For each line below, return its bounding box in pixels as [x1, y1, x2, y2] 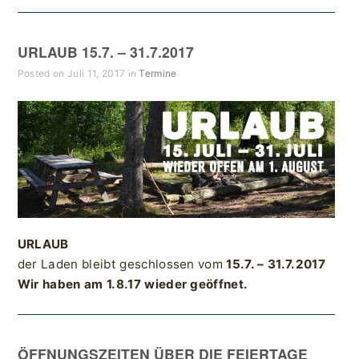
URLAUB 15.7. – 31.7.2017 [17, 42, 194, 62]
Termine [139, 67, 177, 79]
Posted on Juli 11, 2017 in [17, 67, 139, 79]
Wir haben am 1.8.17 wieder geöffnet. [17, 276, 248, 292]
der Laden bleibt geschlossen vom [17, 256, 227, 272]
